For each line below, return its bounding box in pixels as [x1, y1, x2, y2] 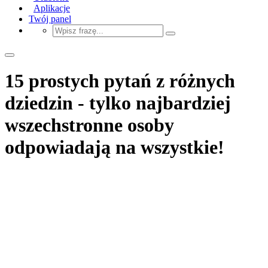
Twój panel [29, 13, 71, 24]
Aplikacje [33, 2, 70, 13]
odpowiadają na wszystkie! [5, 136, 224, 159]
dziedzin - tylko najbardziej [5, 92, 231, 114]
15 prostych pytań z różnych [5, 70, 235, 92]
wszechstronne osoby [5, 114, 174, 136]
